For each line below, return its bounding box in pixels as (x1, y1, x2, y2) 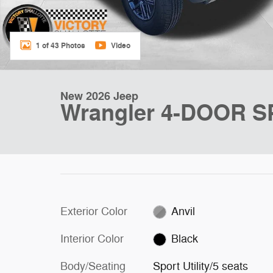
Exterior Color (60, 205, 127, 218)
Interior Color (60, 232, 124, 246)
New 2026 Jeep (60, 89, 138, 104)
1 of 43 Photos (36, 40, 85, 51)
